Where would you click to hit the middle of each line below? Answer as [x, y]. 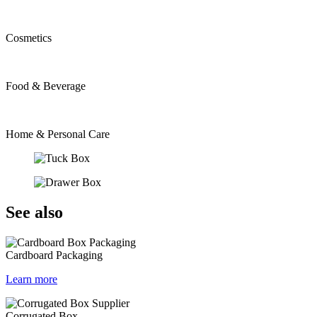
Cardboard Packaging [54, 255]
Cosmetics [29, 38]
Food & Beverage [46, 86]
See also [34, 212]
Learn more [31, 279]
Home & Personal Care [58, 134]
